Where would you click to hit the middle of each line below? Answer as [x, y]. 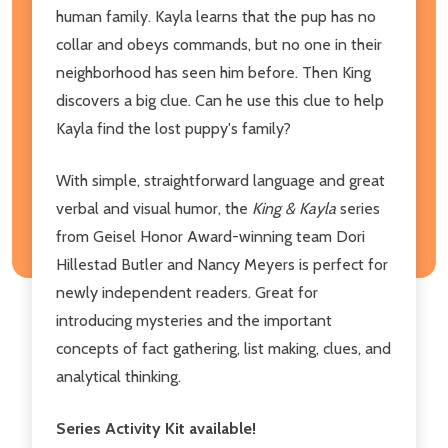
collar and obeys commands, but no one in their [219, 44]
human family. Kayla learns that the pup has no [216, 16]
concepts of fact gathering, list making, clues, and [223, 348]
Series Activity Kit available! [156, 428]
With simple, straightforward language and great [220, 180]
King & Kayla [294, 208]
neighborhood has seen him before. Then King [213, 72]
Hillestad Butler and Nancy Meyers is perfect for [222, 264]
